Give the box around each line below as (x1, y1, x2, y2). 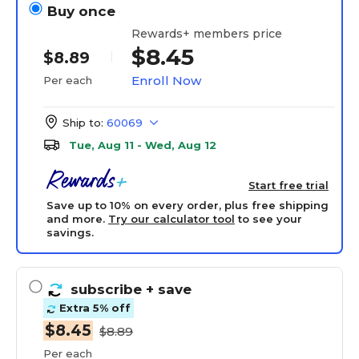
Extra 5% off (56, 301, 131, 315)
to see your (235, 212, 302, 225)
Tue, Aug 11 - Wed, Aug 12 (69, 139, 216, 151)
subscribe (71, 281, 146, 297)
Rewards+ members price (131, 26, 282, 41)
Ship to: (63, 116, 103, 129)
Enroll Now (131, 72, 201, 88)
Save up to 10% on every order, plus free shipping (46, 199, 329, 212)
